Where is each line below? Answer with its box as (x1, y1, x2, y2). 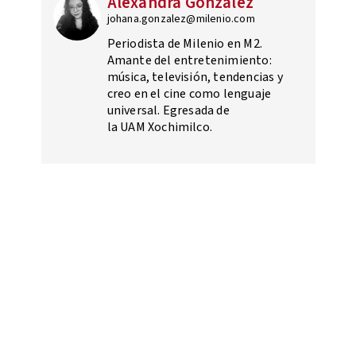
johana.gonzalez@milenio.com (106, 11, 255, 28)
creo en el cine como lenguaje (106, 85, 272, 103)
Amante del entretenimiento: (106, 52, 272, 70)
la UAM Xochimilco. (106, 118, 213, 137)
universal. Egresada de (106, 102, 230, 120)
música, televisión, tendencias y (106, 68, 283, 87)
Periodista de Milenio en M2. (106, 35, 263, 53)
